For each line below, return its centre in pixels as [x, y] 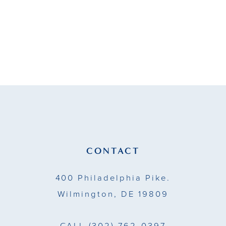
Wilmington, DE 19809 [113, 194]
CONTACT [113, 151]
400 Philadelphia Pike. [113, 178]
